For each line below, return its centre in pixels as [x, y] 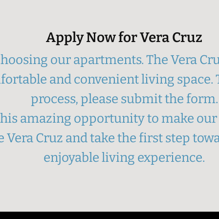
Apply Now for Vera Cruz [124, 37]
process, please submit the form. [124, 99]
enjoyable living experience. [124, 158]
